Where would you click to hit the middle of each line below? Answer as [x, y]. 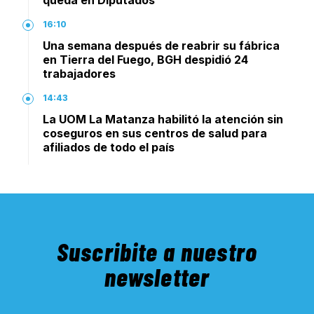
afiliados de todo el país [109, 147]
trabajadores [79, 73]
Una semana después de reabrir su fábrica [161, 45]
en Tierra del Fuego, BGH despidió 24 [145, 59]
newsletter [157, 277]
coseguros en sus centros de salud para [155, 133]
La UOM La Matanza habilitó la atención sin [163, 119]
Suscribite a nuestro [157, 252]
